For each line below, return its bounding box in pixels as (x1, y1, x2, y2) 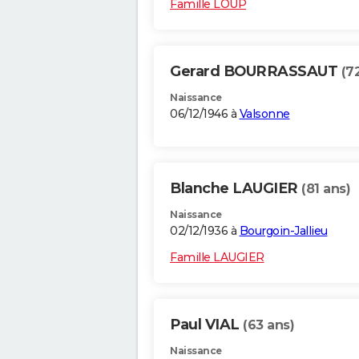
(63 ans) (243, 317, 294, 333)
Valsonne (239, 107, 290, 122)
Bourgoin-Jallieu (239, 224, 328, 239)
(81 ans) (301, 181, 350, 197)
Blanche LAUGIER (170, 179, 301, 198)
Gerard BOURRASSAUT (170, 63, 341, 81)
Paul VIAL (170, 316, 243, 334)
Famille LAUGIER (170, 250, 264, 265)
